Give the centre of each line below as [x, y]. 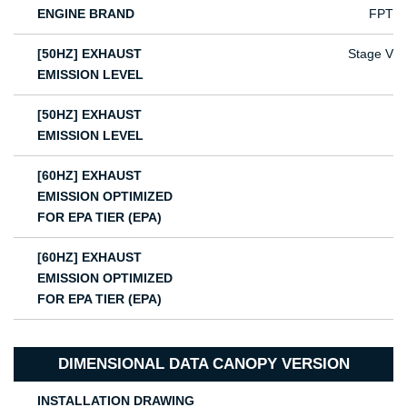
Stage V [371, 53]
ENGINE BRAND [86, 13]
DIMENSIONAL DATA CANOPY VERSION [203, 363]
